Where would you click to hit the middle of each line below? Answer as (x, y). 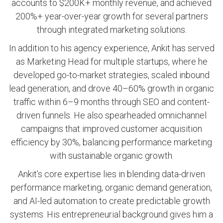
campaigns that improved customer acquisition (111, 129)
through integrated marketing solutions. (111, 30)
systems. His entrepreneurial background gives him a (111, 215)
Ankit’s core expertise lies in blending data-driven (111, 174)
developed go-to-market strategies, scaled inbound (111, 75)
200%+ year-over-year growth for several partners (111, 16)
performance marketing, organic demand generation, (111, 188)
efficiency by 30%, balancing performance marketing (111, 142)
